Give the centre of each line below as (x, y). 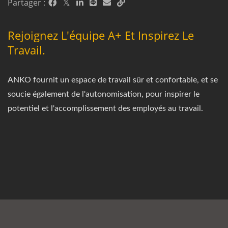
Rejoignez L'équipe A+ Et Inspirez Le (101, 35)
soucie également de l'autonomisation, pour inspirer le (104, 94)
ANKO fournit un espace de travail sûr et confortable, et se (113, 80)
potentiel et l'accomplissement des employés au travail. (105, 108)
